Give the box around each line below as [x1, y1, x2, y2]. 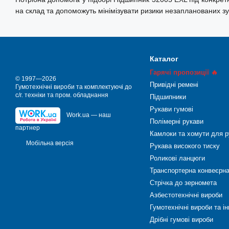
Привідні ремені [149, 81, 198, 88]
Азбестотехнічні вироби [149, 191, 222, 199]
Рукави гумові [149, 105, 193, 113]
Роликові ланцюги [149, 154, 205, 162]
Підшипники [149, 93, 186, 101]
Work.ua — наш [66, 111, 111, 119]
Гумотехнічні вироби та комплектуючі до [15, 83, 132, 90]
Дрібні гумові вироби [149, 216, 213, 223]
